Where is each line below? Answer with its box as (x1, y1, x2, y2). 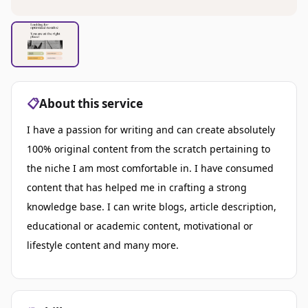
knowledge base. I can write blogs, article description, (27, 199, 276, 213)
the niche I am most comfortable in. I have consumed (27, 161, 274, 175)
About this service (39, 95, 143, 111)
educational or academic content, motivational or (27, 219, 253, 232)
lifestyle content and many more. (27, 238, 181, 252)
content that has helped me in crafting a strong (27, 180, 247, 194)
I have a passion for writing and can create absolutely (27, 122, 275, 136)
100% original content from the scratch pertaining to (27, 142, 270, 155)
